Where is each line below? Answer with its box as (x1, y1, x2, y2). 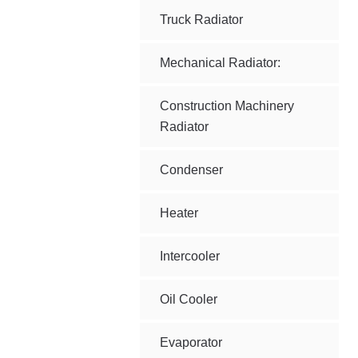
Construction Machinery (160, 99, 295, 113)
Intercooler (160, 249, 221, 263)
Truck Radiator (160, 13, 244, 26)
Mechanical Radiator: (160, 56, 281, 70)
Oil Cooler (160, 292, 218, 306)
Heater (160, 206, 199, 220)
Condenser (160, 163, 224, 177)
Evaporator (160, 336, 223, 349)
